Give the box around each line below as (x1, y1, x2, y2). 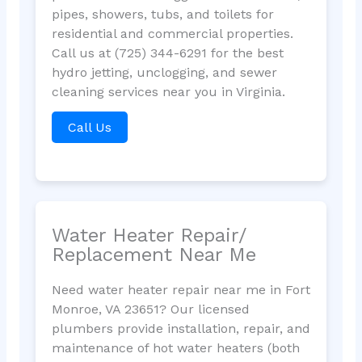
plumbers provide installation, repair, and (51, 321, 310, 337)
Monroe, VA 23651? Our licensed (51, 301, 250, 318)
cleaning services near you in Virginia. (51, 83, 285, 99)
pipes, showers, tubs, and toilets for (51, 6, 274, 22)
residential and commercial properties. (51, 25, 293, 41)
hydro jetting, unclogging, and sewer (51, 64, 277, 80)
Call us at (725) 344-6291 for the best (51, 44, 284, 61)
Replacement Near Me (51, 243, 256, 267)
